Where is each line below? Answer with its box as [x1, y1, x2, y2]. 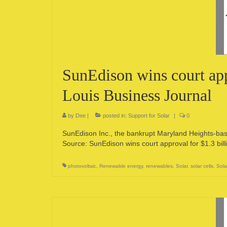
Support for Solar [128, 112, 170, 119]
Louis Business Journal [62, 86, 212, 104]
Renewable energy [99, 163, 143, 169]
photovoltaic [68, 163, 96, 169]
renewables [146, 163, 173, 169]
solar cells [191, 163, 213, 169]
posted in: [101, 112, 128, 119]
